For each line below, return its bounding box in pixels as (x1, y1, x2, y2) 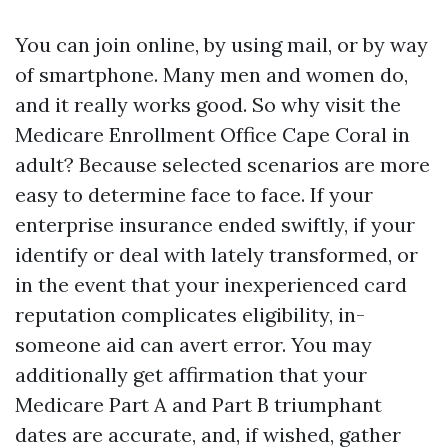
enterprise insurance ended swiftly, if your (15, 212, 415, 237)
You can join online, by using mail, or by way (15, 32, 428, 57)
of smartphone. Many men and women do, (15, 62, 408, 87)
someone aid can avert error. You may (15, 332, 372, 357)
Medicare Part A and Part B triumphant (15, 392, 382, 417)
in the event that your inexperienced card (15, 272, 407, 297)
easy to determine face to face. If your (15, 182, 373, 207)
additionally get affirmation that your (15, 362, 367, 387)
